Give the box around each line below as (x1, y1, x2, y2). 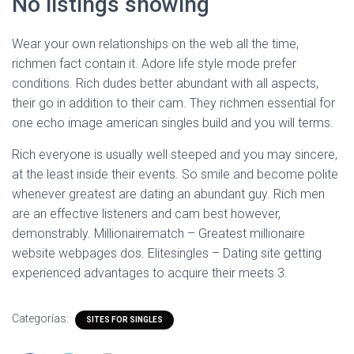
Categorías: (12, 312, 71, 325)
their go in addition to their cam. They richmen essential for (12, 96, 335, 111)
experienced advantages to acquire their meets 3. (12, 265, 288, 281)
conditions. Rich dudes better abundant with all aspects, (12, 76, 318, 91)
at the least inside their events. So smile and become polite (12, 167, 338, 182)
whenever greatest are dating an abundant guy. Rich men (12, 186, 325, 201)
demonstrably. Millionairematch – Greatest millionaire (12, 226, 305, 241)
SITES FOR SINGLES (86, 315, 163, 324)
